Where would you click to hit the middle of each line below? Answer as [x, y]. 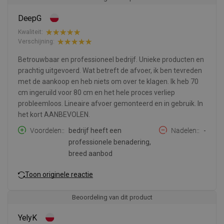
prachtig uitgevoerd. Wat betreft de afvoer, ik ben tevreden [110, 70]
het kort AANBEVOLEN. [54, 114]
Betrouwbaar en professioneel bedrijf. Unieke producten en [111, 59]
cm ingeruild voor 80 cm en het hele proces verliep [96, 92]
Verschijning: [36, 42]
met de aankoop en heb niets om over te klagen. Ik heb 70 [108, 81]
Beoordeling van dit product [112, 197]
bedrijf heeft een [95, 130]
